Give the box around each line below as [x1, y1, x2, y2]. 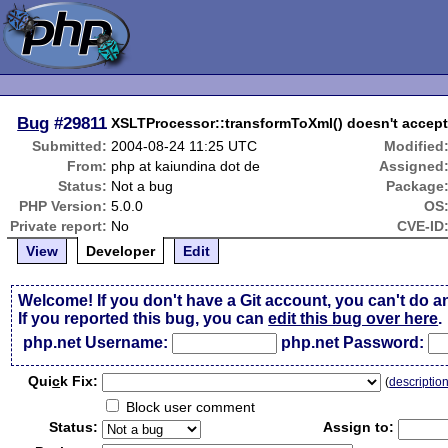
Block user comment [122, 399, 256, 415]
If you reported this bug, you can [18, 310, 269, 327]
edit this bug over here [268, 310, 439, 327]
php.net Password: [281, 334, 425, 351]
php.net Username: [23, 334, 169, 351]
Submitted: [32, 138, 108, 154]
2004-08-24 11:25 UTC [111, 138, 258, 154]
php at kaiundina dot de [111, 158, 261, 174]
